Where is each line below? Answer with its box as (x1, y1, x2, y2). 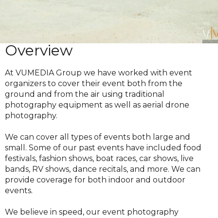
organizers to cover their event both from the (5, 78, 182, 88)
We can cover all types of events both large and (5, 132, 190, 142)
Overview (5, 41, 73, 59)
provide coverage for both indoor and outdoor (5, 175, 185, 184)
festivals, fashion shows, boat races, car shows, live (5, 153, 194, 163)
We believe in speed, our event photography (5, 207, 179, 217)
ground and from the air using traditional (5, 89, 164, 99)
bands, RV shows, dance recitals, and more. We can (5, 164, 200, 174)
